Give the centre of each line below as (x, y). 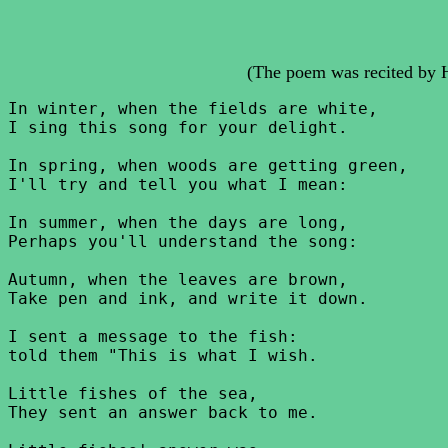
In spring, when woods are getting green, (208, 165)
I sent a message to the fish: (153, 336)
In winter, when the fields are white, (193, 108)
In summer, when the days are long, (178, 222)
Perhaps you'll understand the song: (183, 241)
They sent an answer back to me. (163, 412)
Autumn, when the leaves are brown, (178, 279)
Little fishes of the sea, (133, 393)
